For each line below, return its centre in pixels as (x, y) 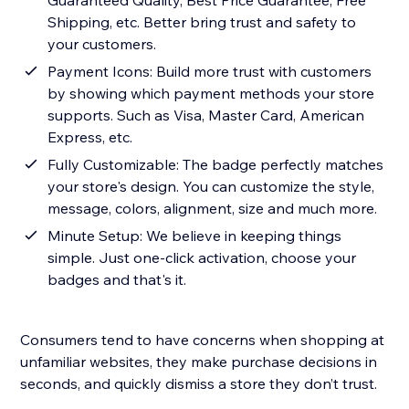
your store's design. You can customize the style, (211, 187)
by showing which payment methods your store (211, 94)
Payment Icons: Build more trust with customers (210, 72)
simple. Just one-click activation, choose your (202, 258)
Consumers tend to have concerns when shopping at (203, 340)
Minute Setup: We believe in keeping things (195, 236)
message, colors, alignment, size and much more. (213, 209)
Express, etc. (90, 137)
